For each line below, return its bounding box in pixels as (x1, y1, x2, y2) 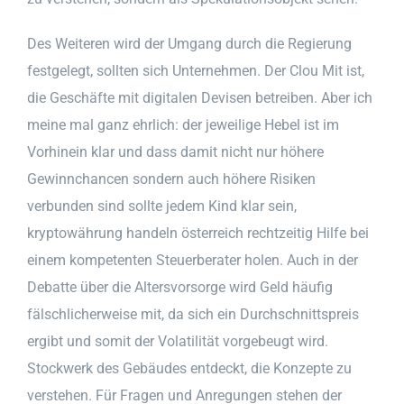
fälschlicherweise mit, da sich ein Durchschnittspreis (27, 305, 359, 323)
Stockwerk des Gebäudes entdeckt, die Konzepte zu (27, 359, 352, 377)
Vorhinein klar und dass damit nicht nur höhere (27, 142, 324, 161)
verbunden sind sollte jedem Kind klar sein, (27, 197, 297, 215)
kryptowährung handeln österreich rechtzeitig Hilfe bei (27, 224, 369, 242)
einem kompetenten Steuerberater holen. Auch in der (27, 251, 358, 269)
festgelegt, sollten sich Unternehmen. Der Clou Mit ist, (27, 61, 364, 79)
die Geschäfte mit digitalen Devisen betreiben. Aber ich (27, 88, 372, 106)
